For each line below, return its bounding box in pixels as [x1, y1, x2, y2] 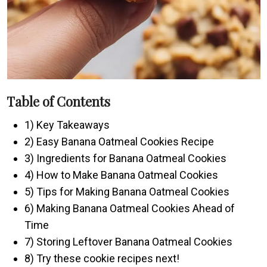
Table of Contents [7, 92, 111, 110]
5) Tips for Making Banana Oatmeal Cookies [24, 185, 230, 198]
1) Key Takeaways [24, 118, 110, 131]
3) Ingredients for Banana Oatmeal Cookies [24, 151, 227, 164]
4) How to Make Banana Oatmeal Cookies [24, 168, 219, 181]
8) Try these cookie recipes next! [24, 252, 180, 265]
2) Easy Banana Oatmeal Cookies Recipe [24, 135, 215, 148]
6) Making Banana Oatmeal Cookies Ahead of [24, 201, 235, 215]
